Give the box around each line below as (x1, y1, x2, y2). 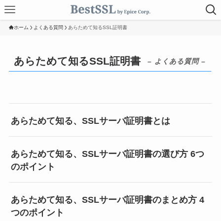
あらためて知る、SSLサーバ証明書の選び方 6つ (11, 148, 205, 159)
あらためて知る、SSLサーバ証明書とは (11, 116, 171, 126)
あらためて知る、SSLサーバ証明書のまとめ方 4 (11, 194, 205, 205)
